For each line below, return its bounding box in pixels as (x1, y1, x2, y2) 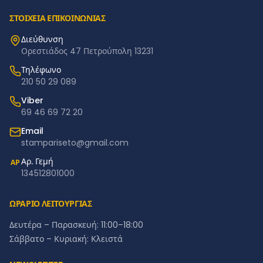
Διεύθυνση (21, 33, 63, 45)
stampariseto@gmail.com (21, 137, 129, 149)
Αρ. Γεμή (21, 156, 53, 167)
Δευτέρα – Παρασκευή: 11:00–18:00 (9, 219, 143, 231)
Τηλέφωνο (21, 64, 61, 76)
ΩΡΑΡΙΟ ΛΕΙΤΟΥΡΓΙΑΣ (9, 198, 92, 210)
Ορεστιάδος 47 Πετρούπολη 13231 (21, 45, 153, 57)
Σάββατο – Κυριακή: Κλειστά (9, 233, 123, 245)
